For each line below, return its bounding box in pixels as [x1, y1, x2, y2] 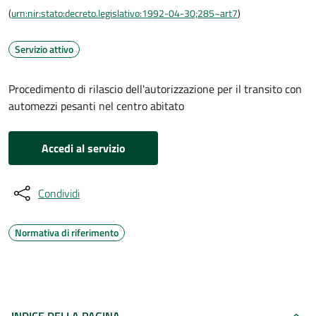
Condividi [38, 185, 80, 202]
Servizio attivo [15, 42, 73, 56]
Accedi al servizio [41, 140, 126, 157]
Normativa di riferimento [15, 225, 119, 240]
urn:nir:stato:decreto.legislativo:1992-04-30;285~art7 [11, 6, 238, 20]
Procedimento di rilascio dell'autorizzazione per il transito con [8, 80, 302, 97]
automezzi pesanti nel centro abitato [8, 97, 184, 114]
